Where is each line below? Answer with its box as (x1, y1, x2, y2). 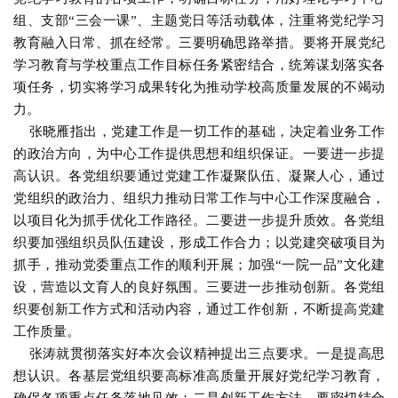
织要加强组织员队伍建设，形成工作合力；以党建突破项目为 (13, 235, 385, 251)
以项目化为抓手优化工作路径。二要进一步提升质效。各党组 (13, 212, 385, 228)
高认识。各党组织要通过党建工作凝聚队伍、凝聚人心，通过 (13, 168, 385, 184)
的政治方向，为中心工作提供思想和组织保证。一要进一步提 (13, 146, 385, 162)
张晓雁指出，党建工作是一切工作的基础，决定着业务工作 (13, 123, 385, 139)
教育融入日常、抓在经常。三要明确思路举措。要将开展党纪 (13, 35, 385, 51)
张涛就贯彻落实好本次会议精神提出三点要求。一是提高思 (13, 346, 385, 362)
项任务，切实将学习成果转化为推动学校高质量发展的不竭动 (13, 79, 385, 95)
